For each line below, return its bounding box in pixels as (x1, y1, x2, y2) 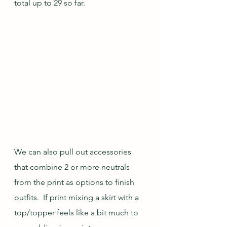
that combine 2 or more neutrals (14, 162, 132, 172)
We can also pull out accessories (14, 147, 133, 157)
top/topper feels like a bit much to (14, 208, 140, 217)
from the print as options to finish (14, 177, 136, 187)
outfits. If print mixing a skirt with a (14, 193, 141, 202)
